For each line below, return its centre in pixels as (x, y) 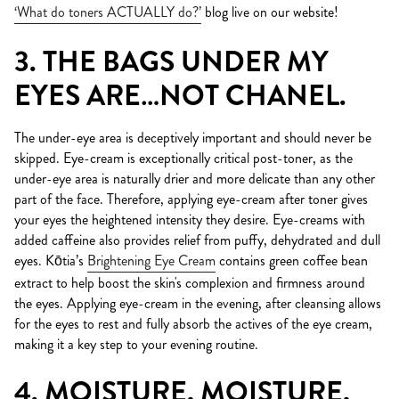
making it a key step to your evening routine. (136, 344)
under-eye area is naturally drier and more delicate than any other (195, 178)
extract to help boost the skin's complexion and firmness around (190, 282)
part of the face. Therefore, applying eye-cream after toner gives (191, 199)
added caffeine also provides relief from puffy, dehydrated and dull (197, 240)
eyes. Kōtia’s (49, 260)
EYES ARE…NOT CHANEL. (180, 95)
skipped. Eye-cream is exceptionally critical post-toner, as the (183, 158)
